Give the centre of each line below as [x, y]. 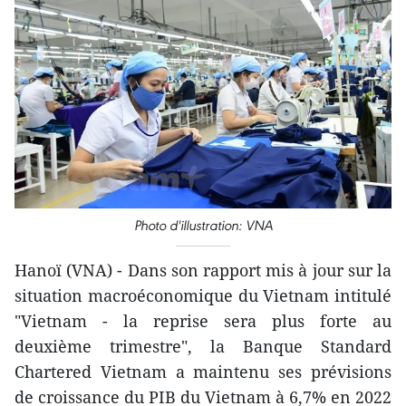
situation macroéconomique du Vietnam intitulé [203, 296]
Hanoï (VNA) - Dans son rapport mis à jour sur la [203, 271]
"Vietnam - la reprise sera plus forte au [203, 321]
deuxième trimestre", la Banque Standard [203, 347]
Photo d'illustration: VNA [203, 226]
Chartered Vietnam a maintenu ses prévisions [203, 372]
